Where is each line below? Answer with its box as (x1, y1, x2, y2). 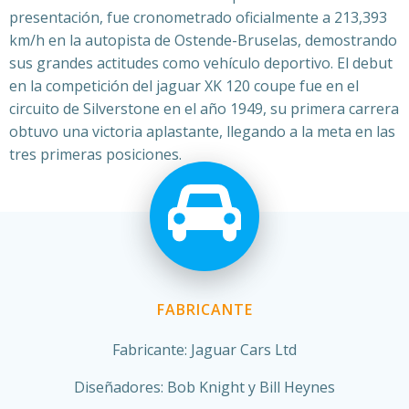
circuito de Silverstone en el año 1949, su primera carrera (9, 98, 399, 119)
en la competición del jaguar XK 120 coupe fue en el (9, 75, 359, 96)
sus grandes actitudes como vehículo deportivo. (9, 52, 337, 73)
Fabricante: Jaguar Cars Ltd (112, 339, 297, 360)
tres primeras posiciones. (9, 143, 182, 164)
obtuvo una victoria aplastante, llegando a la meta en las (9, 121, 395, 142)
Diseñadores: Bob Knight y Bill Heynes (74, 376, 335, 397)
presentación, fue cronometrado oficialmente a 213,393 (9, 6, 387, 27)
